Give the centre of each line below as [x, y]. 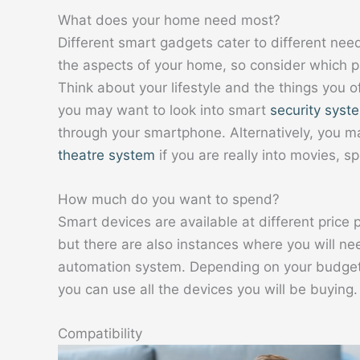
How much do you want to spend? [169, 199]
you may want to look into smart [164, 110]
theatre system [106, 155]
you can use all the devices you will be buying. [208, 289]
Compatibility [100, 334]
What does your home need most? [169, 20]
